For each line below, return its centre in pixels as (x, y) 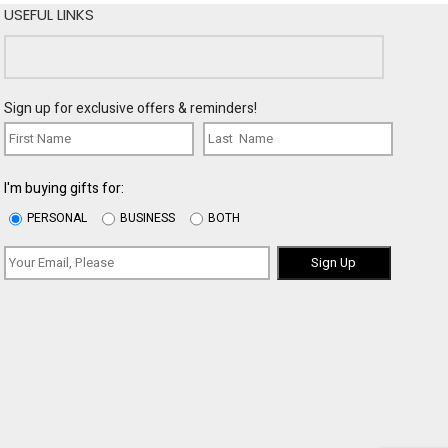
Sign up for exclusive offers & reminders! (131, 108)
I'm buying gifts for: (64, 188)
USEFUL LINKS (49, 14)
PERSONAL (57, 217)
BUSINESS (148, 217)
